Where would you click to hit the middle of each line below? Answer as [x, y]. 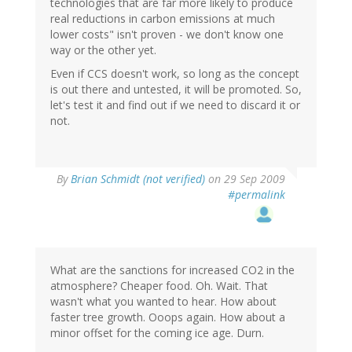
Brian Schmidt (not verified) [138, 179]
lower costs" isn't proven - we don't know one [167, 35]
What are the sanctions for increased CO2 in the [172, 270]
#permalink [257, 195]
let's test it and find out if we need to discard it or [175, 105]
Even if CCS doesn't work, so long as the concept [175, 74]
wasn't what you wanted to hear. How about [163, 302]
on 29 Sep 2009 [245, 179]
